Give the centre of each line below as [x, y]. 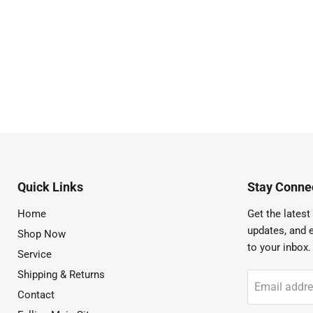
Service [35, 254]
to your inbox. [279, 247]
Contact [36, 295]
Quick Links [50, 187]
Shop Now [42, 234]
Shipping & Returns [61, 275]
